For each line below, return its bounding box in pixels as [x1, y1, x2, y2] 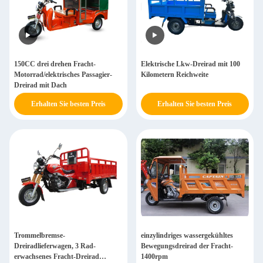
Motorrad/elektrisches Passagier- [14, 70, 112, 79]
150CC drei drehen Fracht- [14, 60, 96, 68]
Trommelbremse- [14, 231, 65, 240]
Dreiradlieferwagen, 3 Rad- [14, 242, 96, 250]
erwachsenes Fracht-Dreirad [14, 252, 99, 261]
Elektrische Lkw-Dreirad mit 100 [140, 60, 240, 68]
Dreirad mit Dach [14, 81, 67, 89]
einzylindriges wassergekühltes [140, 231, 233, 240]
